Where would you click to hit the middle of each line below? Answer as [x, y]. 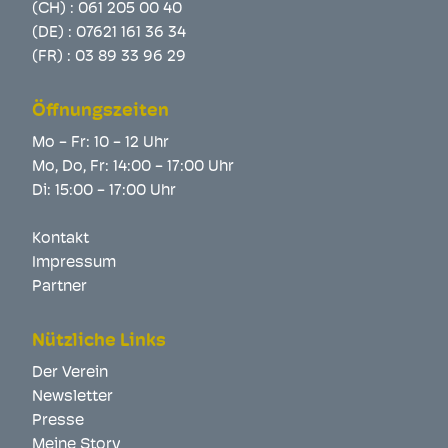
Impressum [74, 263]
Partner [59, 287]
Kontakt [60, 239]
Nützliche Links [99, 341]
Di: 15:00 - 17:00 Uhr [104, 191]
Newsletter [72, 397]
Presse [58, 421]
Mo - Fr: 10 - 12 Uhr [100, 143]
